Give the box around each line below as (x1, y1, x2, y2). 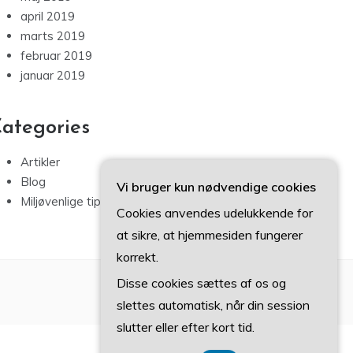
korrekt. (117, 249, 158, 265)
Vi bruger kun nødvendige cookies (117, 179, 316, 195)
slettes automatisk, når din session (117, 297, 310, 313)
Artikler (20, 154, 60, 170)
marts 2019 (20, 28, 85, 44)
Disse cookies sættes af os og (117, 275, 286, 291)
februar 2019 (20, 48, 92, 64)
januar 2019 (20, 68, 85, 84)
